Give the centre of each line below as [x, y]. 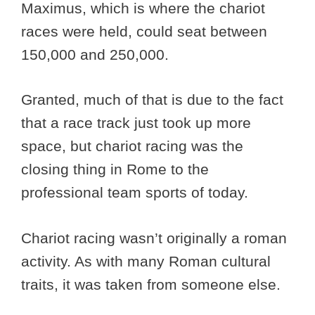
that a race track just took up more [136, 123]
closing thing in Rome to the [115, 169]
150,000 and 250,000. [97, 54]
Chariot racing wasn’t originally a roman [154, 238]
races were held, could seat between [144, 31]
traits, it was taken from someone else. [153, 284]
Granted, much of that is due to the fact [152, 100]
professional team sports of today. [135, 193]
